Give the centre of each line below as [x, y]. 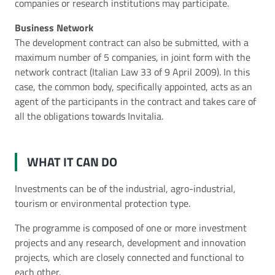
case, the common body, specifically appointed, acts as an [134, 87]
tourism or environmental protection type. [103, 203]
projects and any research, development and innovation [130, 242]
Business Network [54, 28]
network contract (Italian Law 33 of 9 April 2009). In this [132, 72]
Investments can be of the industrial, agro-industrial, [125, 188]
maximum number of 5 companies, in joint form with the [133, 57]
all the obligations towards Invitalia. [89, 116]
